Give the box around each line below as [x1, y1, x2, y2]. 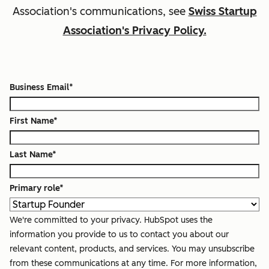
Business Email [10, 82, 69, 92]
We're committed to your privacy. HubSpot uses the [10, 214, 213, 225]
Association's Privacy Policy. [62, 23, 207, 37]
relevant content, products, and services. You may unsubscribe [10, 243, 255, 254]
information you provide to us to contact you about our [10, 229, 229, 240]
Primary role [10, 183, 59, 193]
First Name [10, 115, 53, 126]
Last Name [10, 149, 52, 160]
